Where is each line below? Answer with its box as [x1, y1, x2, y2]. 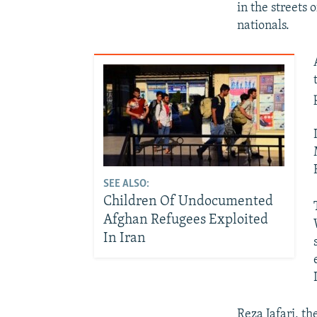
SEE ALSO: [103, 178, 150, 190]
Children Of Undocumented [103, 195, 274, 209]
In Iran [103, 231, 146, 246]
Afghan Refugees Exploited [103, 213, 269, 228]
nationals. [237, 18, 290, 33]
